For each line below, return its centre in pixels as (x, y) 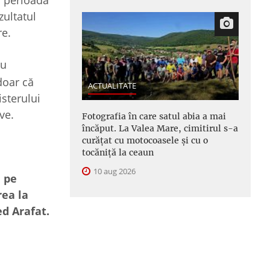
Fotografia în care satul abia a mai (154, 116)
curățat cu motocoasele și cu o (145, 140)
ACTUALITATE (112, 85)
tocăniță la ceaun (118, 152)
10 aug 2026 (114, 171)
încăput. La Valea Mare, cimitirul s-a (160, 128)
